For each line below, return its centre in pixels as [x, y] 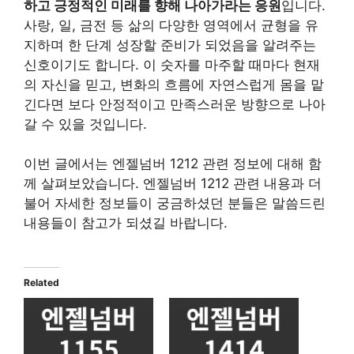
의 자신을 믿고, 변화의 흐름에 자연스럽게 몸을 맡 [174, 84]
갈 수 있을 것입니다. [85, 124]
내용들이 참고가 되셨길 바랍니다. [126, 223]
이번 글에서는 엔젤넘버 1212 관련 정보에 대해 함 [173, 164]
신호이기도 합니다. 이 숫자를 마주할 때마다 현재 [172, 64]
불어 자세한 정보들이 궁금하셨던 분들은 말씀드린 [175, 203]
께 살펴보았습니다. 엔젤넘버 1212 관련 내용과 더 [173, 183]
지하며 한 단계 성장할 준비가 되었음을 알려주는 [170, 45]
